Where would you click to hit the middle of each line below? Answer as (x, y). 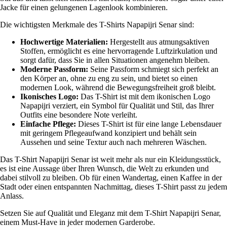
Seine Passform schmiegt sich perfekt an (153, 69)
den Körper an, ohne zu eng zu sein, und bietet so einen (109, 78)
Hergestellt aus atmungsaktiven (159, 42)
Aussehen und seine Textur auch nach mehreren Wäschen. (113, 142)
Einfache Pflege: (48, 124)
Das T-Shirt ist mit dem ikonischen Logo (144, 96)
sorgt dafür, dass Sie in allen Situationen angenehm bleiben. (115, 60)
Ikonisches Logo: (49, 96)
